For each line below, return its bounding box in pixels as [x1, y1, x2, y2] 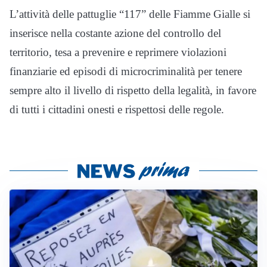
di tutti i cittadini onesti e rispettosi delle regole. [10, 103, 224, 116]
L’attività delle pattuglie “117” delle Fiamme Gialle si [10, 8, 250, 21]
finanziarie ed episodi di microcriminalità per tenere [10, 65, 242, 78]
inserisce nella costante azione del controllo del [10, 27, 221, 40]
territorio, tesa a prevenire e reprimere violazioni [10, 46, 226, 59]
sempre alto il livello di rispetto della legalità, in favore [10, 84, 256, 97]
